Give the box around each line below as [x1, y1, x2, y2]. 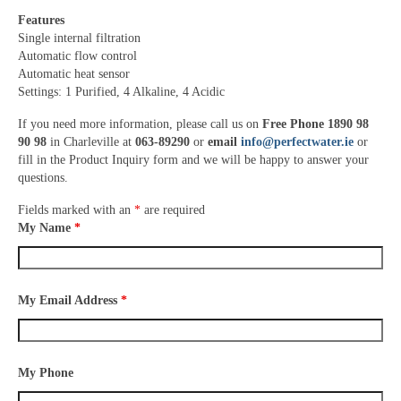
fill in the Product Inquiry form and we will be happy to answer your [18, 153, 369, 167]
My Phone [18, 366, 73, 380]
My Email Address [18, 294, 121, 308]
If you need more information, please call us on [18, 117, 262, 132]
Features [18, 13, 64, 28]
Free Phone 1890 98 [262, 117, 369, 132]
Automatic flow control [18, 49, 137, 64]
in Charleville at [47, 135, 135, 149]
